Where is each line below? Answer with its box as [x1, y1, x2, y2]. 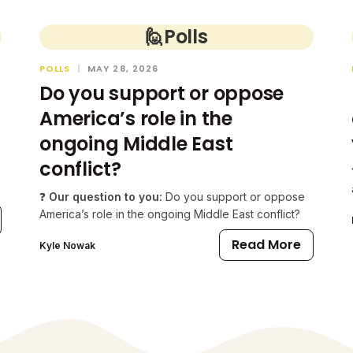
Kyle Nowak [39, 239, 95, 251]
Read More [232, 236, 301, 254]
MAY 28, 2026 [87, 62, 159, 75]
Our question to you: [46, 190, 162, 203]
